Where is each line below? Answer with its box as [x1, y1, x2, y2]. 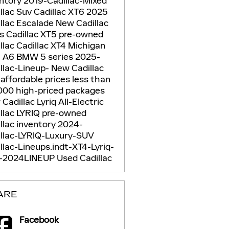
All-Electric [58, 96, 104, 107]
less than [72, 73, 110, 85]
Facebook [19, 214, 59, 225]
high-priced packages [15, 84, 105, 96]
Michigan [67, 39, 105, 51]
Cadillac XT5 [6, 28, 59, 40]
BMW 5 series [16, 51, 75, 62]
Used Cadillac [56, 152, 112, 164]
